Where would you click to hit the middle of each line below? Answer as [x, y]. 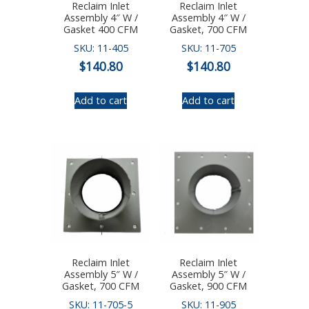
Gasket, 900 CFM [208, 286]
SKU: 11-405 [101, 48]
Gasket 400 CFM [101, 29]
